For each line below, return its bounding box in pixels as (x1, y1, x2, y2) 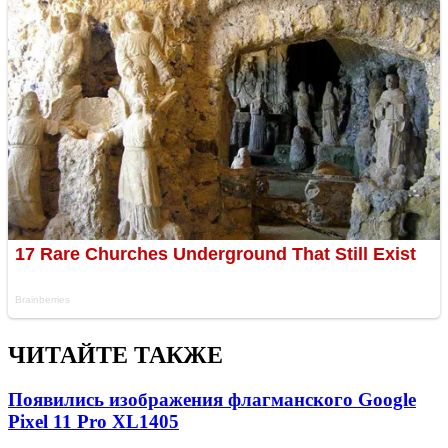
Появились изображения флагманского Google (8, 389, 416, 411)
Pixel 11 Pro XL (8, 411, 139, 433)
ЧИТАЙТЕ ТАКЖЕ (8, 342, 223, 369)
